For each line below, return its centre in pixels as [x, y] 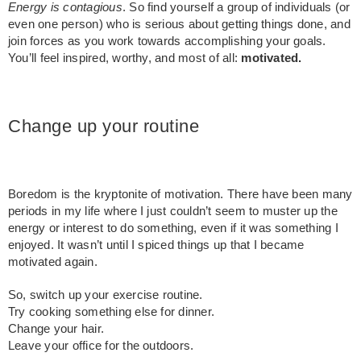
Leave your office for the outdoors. [101, 345]
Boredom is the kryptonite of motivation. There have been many [180, 194]
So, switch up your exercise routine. [106, 295]
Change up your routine [104, 126]
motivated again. [53, 261]
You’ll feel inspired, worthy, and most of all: [125, 58]
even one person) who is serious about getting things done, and [179, 24]
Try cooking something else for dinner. [112, 311]
